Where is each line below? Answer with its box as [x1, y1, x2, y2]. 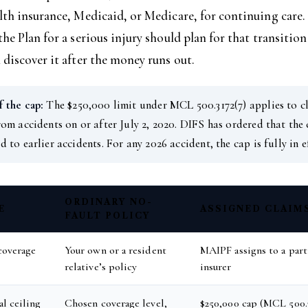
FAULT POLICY [65, 210, 151, 221]
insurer [200, 260, 232, 274]
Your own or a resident [65, 243, 166, 257]
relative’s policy [65, 260, 137, 274]
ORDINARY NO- [65, 197, 153, 207]
